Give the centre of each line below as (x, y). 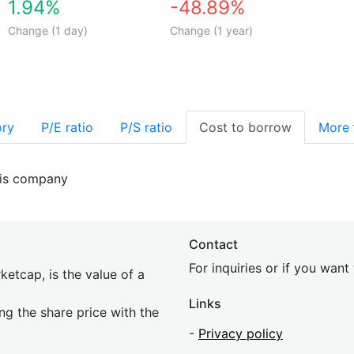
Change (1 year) (211, 30)
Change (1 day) (48, 30)
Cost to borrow (245, 127)
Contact (213, 244)
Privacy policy (241, 333)
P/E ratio (67, 127)
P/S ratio (146, 127)
